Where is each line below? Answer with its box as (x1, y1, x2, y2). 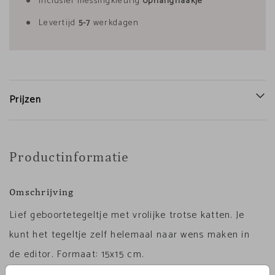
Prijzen (9, 91, 41, 108)
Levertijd (39, 16, 79, 30)
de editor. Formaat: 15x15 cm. (9, 246, 144, 263)
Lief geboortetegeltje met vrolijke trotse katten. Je (9, 207, 245, 223)
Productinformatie (9, 149, 130, 165)
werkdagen (90, 16, 139, 30)
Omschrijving (9, 186, 74, 198)
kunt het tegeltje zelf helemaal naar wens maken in (9, 227, 250, 243)
